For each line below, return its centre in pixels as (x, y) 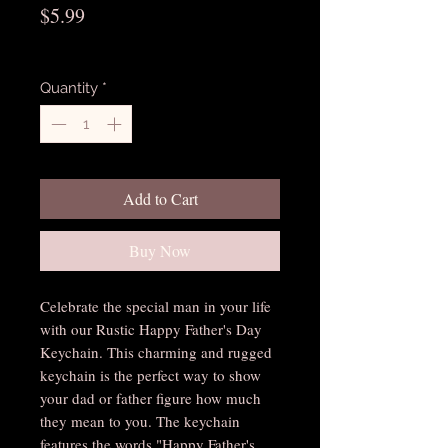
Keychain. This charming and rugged (156, 352)
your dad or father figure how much (150, 398)
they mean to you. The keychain (140, 421)
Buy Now (160, 251)
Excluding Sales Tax (102, 44)
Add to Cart (160, 199)
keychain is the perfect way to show (150, 375)
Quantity (69, 87)
